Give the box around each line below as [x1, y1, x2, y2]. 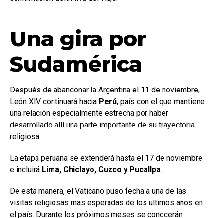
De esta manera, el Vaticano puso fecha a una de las [10, 186, 186, 196]
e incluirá [10, 164, 42, 174]
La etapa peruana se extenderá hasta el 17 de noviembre [10, 153, 202, 163]
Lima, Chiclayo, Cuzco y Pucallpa [42, 164, 161, 174]
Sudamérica [10, 50, 143, 77]
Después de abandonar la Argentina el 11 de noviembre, [10, 85, 200, 94]
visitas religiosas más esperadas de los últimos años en [10, 198, 203, 207]
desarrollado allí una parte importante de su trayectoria [10, 120, 195, 129]
